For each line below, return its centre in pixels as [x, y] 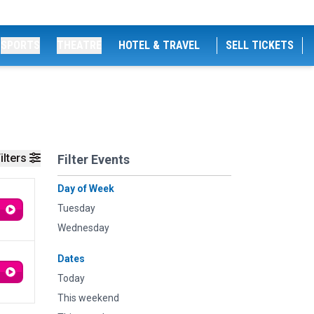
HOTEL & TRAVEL [159, 45]
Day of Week [86, 189]
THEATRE [79, 45]
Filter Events [94, 159]
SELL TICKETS [260, 45]
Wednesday [83, 228]
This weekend [88, 298]
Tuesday [76, 208]
